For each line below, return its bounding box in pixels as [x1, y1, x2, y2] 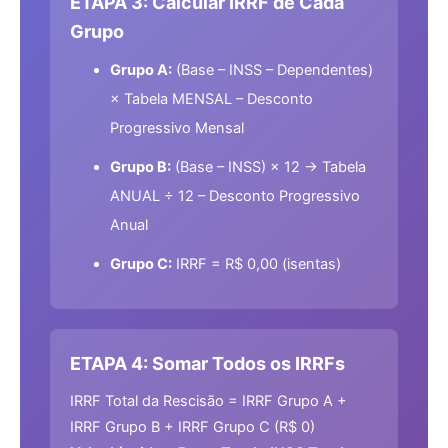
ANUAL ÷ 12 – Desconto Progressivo [110, 187, 360, 206]
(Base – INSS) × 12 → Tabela [171, 158, 366, 177]
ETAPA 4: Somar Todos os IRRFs [70, 353, 345, 375]
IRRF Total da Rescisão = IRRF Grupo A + [70, 392, 347, 411]
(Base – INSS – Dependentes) [172, 61, 373, 80]
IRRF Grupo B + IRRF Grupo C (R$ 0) [70, 418, 315, 437]
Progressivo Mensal [110, 119, 244, 138]
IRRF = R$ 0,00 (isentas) [172, 255, 341, 274]
